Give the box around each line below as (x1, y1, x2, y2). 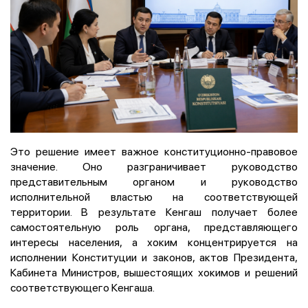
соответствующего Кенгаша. (10, 279, 155, 295)
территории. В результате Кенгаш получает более (10, 203, 298, 219)
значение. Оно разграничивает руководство (10, 158, 298, 174)
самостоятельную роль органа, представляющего (10, 219, 298, 234)
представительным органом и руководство (10, 173, 298, 189)
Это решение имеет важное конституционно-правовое (10, 143, 298, 159)
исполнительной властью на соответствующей (10, 188, 298, 204)
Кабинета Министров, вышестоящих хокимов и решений (10, 264, 298, 280)
